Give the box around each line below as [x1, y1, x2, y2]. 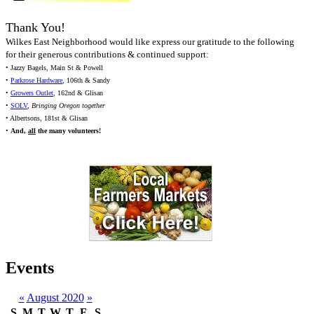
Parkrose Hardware [11, 76, 62, 85]
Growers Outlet [11, 89, 53, 97]
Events [6, 259, 54, 278]
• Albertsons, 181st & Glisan [6, 114, 88, 123]
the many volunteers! [36, 127, 101, 135]
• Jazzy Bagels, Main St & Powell [6, 64, 103, 72]
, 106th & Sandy [62, 76, 110, 85]
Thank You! [6, 20, 65, 35]
